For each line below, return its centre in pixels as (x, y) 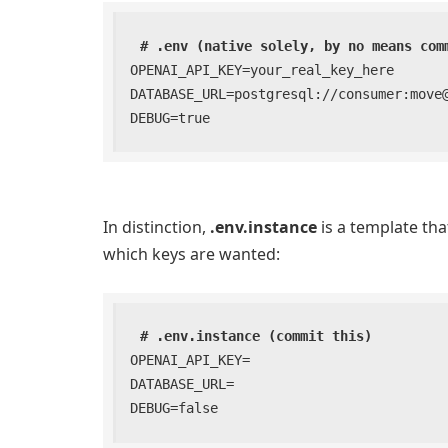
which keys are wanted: (191, 253)
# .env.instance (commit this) (256, 336)
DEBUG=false (174, 408)
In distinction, (156, 226)
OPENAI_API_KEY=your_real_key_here (262, 69)
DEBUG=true (170, 117)
